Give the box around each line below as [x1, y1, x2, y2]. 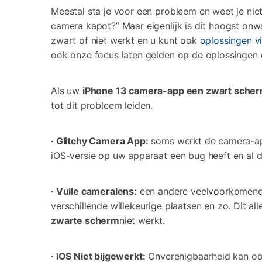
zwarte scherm [51, 214, 119, 226]
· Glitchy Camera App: [51, 135, 149, 147]
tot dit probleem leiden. [51, 99, 153, 111]
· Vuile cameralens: [51, 185, 137, 197]
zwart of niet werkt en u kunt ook [51, 34, 197, 46]
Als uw [51, 84, 80, 96]
